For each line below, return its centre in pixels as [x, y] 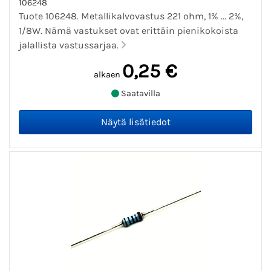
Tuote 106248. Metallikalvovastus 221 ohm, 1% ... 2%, [131, 16]
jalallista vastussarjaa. [70, 45]
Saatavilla [139, 94]
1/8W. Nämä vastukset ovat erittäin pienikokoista [129, 30]
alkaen [107, 74]
